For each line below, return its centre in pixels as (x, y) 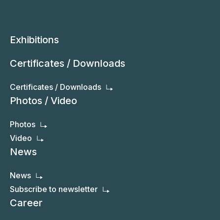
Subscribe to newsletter (54, 189)
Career (26, 203)
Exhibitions (34, 40)
